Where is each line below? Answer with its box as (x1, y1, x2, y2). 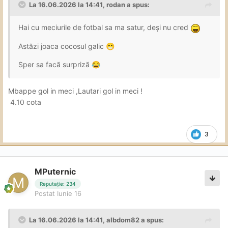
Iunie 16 (57, 189, 81, 198)
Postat (35, 189, 57, 198)
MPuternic (35, 166, 76, 177)
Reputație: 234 (40, 181, 76, 187)
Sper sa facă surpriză (18, 60, 92, 69)
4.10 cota (8, 97, 43, 106)
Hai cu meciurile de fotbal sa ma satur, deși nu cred (18, 23, 190, 32)
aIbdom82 (106, 216, 139, 224)
